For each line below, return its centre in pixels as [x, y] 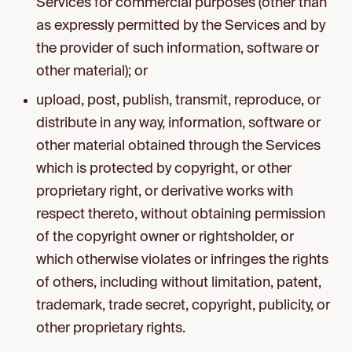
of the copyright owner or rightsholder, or [165, 237]
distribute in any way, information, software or [179, 123]
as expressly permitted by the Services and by [181, 26]
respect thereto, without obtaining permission [181, 214]
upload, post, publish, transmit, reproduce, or [179, 101]
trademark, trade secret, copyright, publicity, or [183, 306]
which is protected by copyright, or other [164, 169]
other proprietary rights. [111, 328]
